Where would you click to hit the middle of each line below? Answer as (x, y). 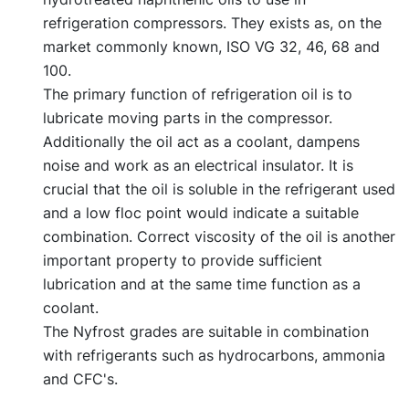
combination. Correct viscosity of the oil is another (219, 236)
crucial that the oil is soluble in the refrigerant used (219, 189)
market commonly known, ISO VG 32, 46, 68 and (211, 46)
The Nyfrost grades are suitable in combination (206, 331)
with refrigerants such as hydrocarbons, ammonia (214, 355)
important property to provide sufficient (183, 260)
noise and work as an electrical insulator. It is (198, 165)
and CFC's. (80, 378)
